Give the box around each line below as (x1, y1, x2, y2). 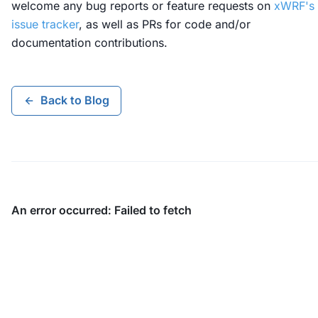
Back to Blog (40, 93, 109, 108)
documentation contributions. (11, 35, 168, 50)
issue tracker (11, 16, 79, 31)
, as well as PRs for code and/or (79, 16, 251, 31)
